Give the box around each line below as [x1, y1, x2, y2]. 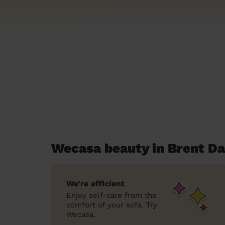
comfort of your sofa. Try [66, 200, 157, 209]
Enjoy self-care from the [66, 191, 157, 200]
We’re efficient [66, 179, 125, 188]
